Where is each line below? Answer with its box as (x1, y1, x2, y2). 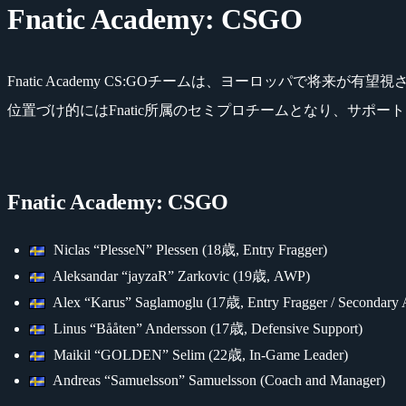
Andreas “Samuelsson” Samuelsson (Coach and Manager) (49, 372, 385, 388)
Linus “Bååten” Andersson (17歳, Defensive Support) (49, 320, 362, 336)
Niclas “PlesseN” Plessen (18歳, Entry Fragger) (49, 241, 327, 257)
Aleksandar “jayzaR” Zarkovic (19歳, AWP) (49, 267, 310, 284)
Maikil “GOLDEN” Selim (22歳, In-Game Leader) (49, 346, 348, 362)
